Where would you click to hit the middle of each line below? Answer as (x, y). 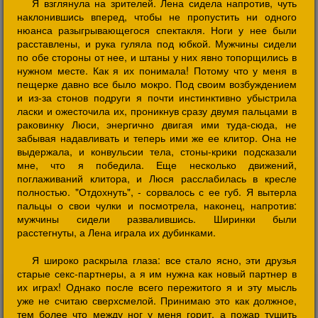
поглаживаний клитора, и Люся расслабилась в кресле (157, 178)
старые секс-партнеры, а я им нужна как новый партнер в (157, 273)
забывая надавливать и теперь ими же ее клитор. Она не (157, 138)
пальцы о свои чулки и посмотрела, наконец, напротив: (157, 205)
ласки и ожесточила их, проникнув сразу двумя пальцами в (157, 111)
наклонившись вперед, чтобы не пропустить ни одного (157, 16)
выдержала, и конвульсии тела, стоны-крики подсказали (157, 151)
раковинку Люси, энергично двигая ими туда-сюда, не (157, 124)
